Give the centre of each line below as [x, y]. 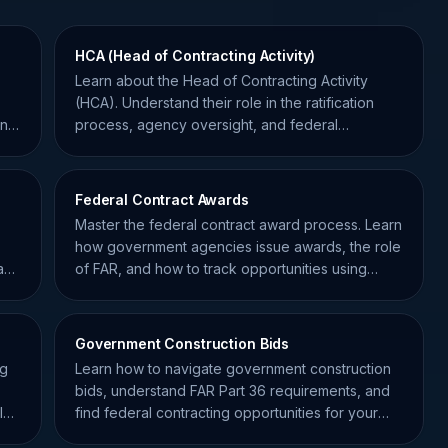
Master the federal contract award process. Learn [238, 224]
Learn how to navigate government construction [233, 368]
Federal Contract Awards [162, 199]
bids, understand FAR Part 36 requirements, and [232, 390]
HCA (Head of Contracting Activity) [195, 55]
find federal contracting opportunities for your [226, 412]
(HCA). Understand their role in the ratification [224, 102]
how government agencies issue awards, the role [238, 246]
